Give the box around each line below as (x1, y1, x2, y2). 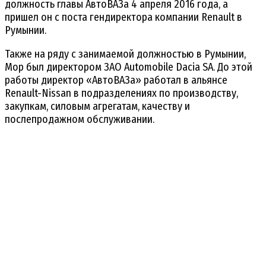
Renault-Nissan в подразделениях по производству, (5, 86, 238, 100)
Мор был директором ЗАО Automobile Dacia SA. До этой (5, 60, 252, 74)
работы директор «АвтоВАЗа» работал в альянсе (5, 73, 227, 87)
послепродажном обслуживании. (5, 112, 154, 126)
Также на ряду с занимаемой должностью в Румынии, (5, 47, 246, 61)
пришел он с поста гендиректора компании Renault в (5, 10, 242, 24)
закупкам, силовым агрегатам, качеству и (5, 99, 190, 113)
